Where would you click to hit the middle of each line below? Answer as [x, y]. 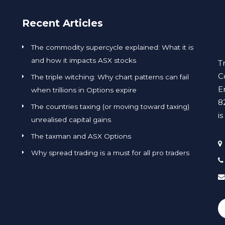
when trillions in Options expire [84, 90]
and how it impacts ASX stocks [84, 60]
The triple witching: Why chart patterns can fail [110, 77]
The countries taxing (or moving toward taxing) [110, 106]
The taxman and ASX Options [81, 136]
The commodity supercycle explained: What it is [112, 47]
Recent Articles [63, 23]
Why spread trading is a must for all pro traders [110, 153]
